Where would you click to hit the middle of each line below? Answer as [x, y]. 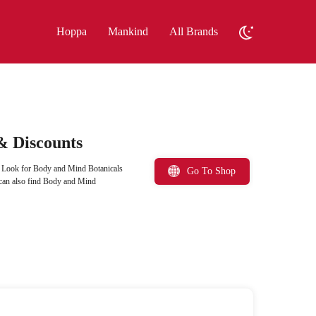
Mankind [128, 31]
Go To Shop [211, 171]
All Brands [193, 31]
